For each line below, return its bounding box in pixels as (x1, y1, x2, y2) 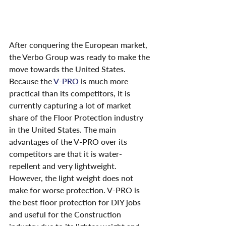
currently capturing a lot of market (9, 100, 133, 110)
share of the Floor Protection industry (9, 112, 145, 123)
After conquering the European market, (9, 40, 149, 50)
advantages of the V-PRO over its (9, 137, 129, 147)
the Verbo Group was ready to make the (9, 52, 152, 62)
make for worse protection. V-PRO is (9, 185, 142, 195)
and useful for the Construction (9, 209, 123, 219)
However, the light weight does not (9, 173, 135, 183)
